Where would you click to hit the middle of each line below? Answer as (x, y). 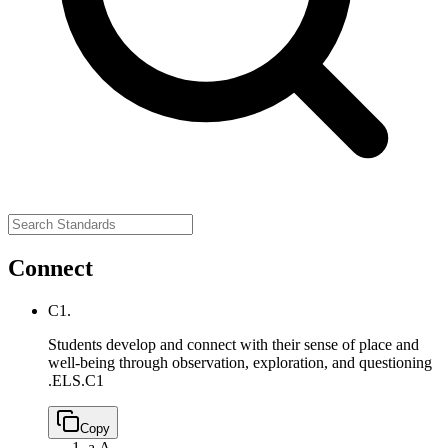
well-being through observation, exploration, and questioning (240, 362)
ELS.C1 (78, 380)
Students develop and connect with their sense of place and (233, 344)
